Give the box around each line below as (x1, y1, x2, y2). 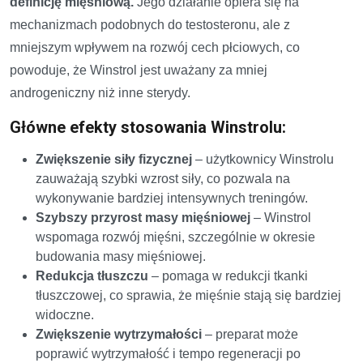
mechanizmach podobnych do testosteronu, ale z (10, 17, 290, 32)
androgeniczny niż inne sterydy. (10, 85, 190, 100)
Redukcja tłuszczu (36, 268, 148, 283)
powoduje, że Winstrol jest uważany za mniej (10, 62, 267, 77)
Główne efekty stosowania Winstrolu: (10, 117, 286, 137)
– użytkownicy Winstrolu (192, 152, 334, 166)
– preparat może (202, 327, 298, 341)
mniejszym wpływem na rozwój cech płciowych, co (10, 40, 300, 54)
